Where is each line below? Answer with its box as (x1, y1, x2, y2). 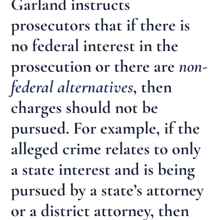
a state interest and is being (11, 159, 195, 180)
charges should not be (11, 97, 159, 118)
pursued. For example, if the (11, 117, 200, 138)
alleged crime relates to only (11, 138, 201, 159)
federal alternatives (11, 76, 134, 97)
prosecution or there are (11, 55, 179, 77)
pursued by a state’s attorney (11, 179, 204, 200)
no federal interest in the (11, 35, 179, 56)
